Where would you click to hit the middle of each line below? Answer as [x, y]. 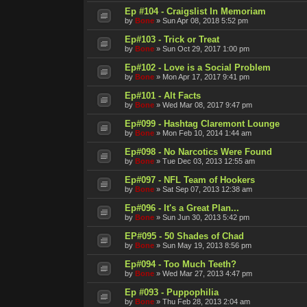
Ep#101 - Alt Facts [163, 95]
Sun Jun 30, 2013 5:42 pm [206, 217]
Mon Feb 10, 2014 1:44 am [207, 133]
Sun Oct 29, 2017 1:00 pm [206, 48]
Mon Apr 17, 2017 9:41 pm [206, 76]
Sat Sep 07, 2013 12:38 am [207, 189]
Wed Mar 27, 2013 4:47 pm [207, 273]
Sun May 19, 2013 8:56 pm [207, 245]
